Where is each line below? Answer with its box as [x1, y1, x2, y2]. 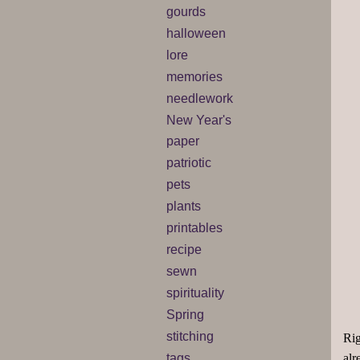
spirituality [166, 285, 224, 300]
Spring [166, 307, 204, 321]
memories [166, 69, 223, 84]
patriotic [166, 156, 211, 170]
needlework [166, 91, 233, 105]
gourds [166, 4, 206, 18]
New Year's [166, 112, 231, 127]
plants [166, 199, 201, 214]
